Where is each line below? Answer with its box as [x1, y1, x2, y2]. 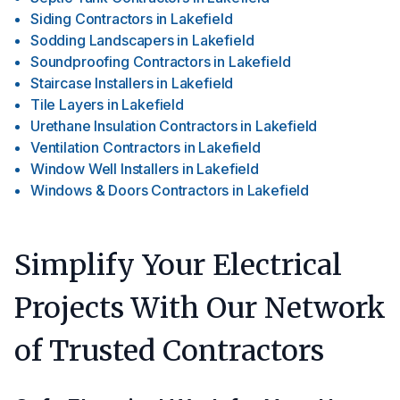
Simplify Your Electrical [14, 247, 342, 283]
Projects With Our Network [14, 290, 386, 326]
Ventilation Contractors [30, 138, 180, 156]
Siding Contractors [30, 10, 153, 28]
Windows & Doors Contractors [30, 181, 229, 199]
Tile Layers [30, 96, 104, 113]
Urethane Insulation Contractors [30, 117, 237, 135]
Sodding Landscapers [30, 31, 174, 49]
